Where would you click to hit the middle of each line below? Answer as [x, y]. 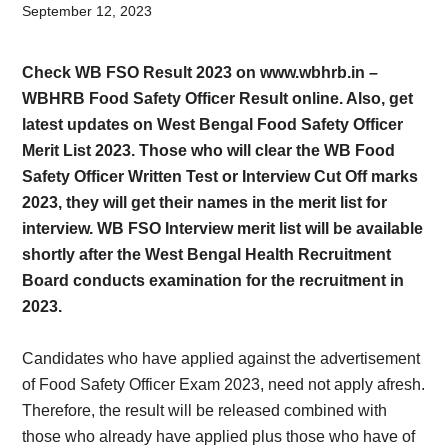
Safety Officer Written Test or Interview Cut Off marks [220, 176]
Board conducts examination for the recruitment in [213, 280]
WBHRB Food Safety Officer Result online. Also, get [218, 98]
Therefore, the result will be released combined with [205, 410]
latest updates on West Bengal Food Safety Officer [213, 124]
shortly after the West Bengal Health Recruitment [207, 254]
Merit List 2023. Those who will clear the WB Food [209, 150]
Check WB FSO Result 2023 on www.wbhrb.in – [200, 72]
